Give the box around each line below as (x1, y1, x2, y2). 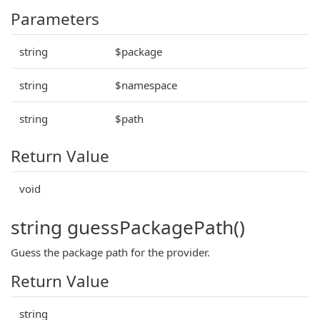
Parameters (11, 7, 99, 30)
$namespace (115, 77, 177, 92)
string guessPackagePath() (11, 214, 245, 240)
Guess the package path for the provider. (11, 244, 210, 259)
